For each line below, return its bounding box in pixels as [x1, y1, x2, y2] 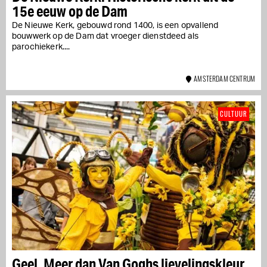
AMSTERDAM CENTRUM [191, 73, 255, 83]
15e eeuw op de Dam [12, 1, 128, 20]
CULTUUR [220, 108, 247, 119]
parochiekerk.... [12, 42, 70, 51]
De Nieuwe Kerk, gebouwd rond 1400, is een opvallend [12, 21, 219, 30]
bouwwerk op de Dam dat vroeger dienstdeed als [12, 32, 199, 41]
